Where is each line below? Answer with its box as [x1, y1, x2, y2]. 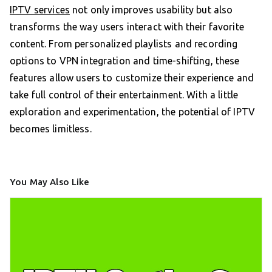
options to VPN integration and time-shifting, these [10, 55, 240, 67]
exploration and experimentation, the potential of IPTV [10, 106, 256, 118]
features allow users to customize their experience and [10, 72, 254, 84]
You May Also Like [10, 177, 90, 188]
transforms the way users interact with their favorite [10, 21, 244, 33]
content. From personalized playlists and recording [10, 38, 238, 50]
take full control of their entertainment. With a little [10, 89, 239, 101]
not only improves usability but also [69, 4, 233, 16]
